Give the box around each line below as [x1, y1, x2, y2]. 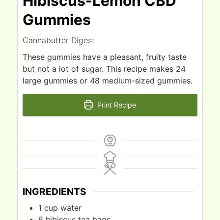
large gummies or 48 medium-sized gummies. [23, 75, 192, 85]
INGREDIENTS [23, 185, 86, 197]
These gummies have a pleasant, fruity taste [23, 52, 187, 62]
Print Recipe [95, 100, 137, 109]
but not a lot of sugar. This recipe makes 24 [23, 63, 186, 74]
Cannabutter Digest [23, 35, 95, 45]
